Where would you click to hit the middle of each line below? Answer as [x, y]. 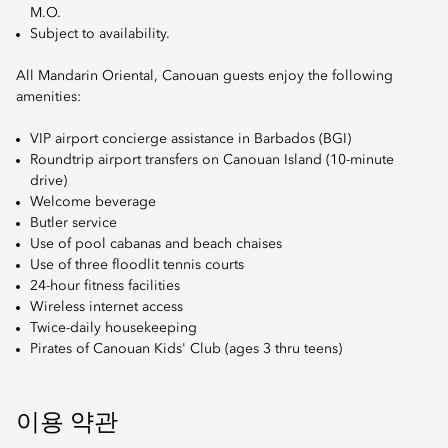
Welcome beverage [93, 202]
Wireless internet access [106, 307]
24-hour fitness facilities [105, 286]
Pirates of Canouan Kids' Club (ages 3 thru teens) [186, 349]
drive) [48, 181]
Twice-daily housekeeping [113, 328]
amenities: [48, 97]
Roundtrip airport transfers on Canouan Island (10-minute [212, 160]
